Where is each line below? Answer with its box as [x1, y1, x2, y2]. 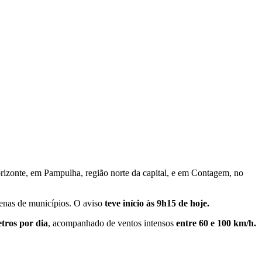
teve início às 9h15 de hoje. [105, 198, 209, 208]
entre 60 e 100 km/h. [176, 218, 256, 228]
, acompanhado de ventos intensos [48, 218, 176, 228]
